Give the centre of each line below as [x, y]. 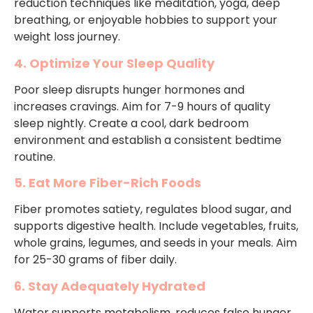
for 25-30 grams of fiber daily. [95, 260]
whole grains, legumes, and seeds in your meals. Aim [155, 243]
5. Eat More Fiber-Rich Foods [108, 183]
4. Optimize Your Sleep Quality [114, 63]
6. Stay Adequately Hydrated [110, 286]
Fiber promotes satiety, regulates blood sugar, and [153, 210]
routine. [35, 156]
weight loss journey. [67, 37]
